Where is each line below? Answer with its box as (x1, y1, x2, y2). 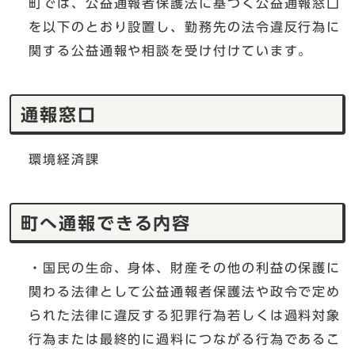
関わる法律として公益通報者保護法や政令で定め (29, 285, 342, 299)
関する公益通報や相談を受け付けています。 (29, 44, 313, 58)
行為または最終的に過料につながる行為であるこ (29, 333, 342, 346)
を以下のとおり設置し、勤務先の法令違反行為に (29, 21, 342, 34)
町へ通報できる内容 (21, 215, 192, 233)
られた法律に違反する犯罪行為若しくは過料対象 (29, 309, 342, 323)
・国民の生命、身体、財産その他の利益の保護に (29, 261, 342, 275)
